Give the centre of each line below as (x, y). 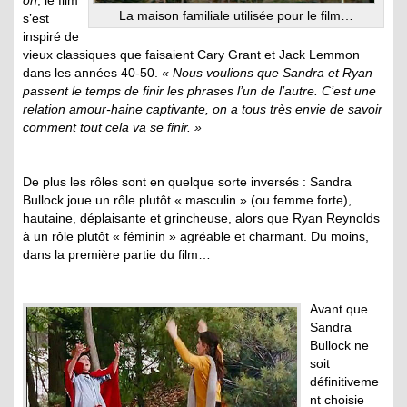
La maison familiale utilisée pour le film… (236, 15)
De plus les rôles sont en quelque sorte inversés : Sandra (187, 181)
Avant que (339, 308)
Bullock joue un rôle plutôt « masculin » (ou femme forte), (187, 199)
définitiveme (344, 381)
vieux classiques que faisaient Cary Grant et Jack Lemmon (191, 54)
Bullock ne (339, 345)
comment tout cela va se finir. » (112, 127)
